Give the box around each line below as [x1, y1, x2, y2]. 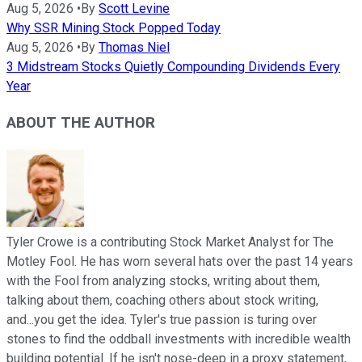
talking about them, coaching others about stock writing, [6, 292, 318, 308]
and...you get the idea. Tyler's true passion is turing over [6, 311, 317, 327]
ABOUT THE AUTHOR [6, 113, 155, 132]
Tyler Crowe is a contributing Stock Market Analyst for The [6, 234, 334, 250]
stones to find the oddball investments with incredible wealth [6, 330, 351, 347]
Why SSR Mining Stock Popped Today [6, 20, 221, 36]
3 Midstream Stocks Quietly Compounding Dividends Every [6, 59, 340, 75]
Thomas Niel [99, 40, 170, 56]
